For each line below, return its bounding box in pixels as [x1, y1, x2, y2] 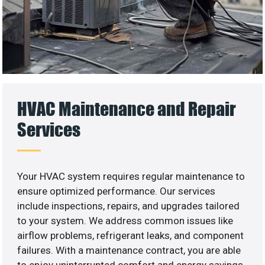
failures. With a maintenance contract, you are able [17, 244, 241, 257]
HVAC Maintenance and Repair [17, 98, 237, 120]
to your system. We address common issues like [17, 215, 234, 227]
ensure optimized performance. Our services [17, 185, 216, 198]
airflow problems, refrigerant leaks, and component [17, 230, 244, 242]
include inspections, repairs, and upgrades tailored [17, 200, 240, 212]
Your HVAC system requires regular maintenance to [17, 170, 245, 183]
